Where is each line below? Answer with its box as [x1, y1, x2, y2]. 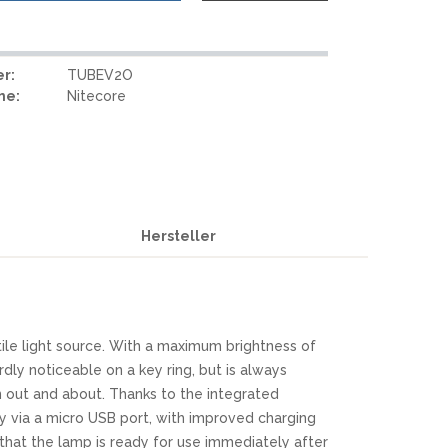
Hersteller [141, 228, 217, 244]
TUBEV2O [67, 67, 134, 83]
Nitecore [67, 88, 127, 104]
